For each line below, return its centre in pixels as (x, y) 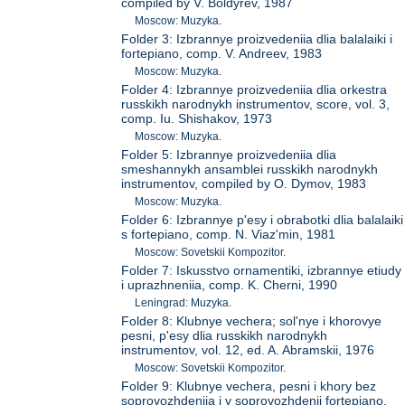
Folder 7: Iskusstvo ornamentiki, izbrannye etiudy (262, 271)
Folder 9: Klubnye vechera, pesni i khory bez (249, 386)
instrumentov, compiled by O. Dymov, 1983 (244, 184)
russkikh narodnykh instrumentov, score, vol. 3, (256, 104)
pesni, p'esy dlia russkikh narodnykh (225, 336)
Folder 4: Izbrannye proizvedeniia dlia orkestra (254, 90)
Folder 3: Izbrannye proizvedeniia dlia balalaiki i (257, 39)
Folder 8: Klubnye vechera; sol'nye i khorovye (252, 321)
